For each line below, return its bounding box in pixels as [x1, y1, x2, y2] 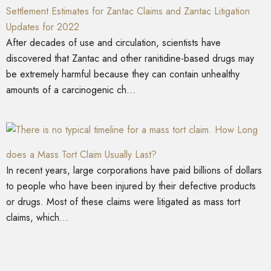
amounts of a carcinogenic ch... [6, 83, 135, 97]
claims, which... [6, 211, 68, 225]
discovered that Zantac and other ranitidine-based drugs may [6, 51, 254, 66]
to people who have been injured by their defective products [6, 179, 256, 194]
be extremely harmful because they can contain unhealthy [6, 67, 240, 82]
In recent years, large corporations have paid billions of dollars [6, 163, 262, 178]
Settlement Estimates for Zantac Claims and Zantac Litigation [6, 4, 250, 19]
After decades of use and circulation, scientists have [6, 36, 221, 50]
